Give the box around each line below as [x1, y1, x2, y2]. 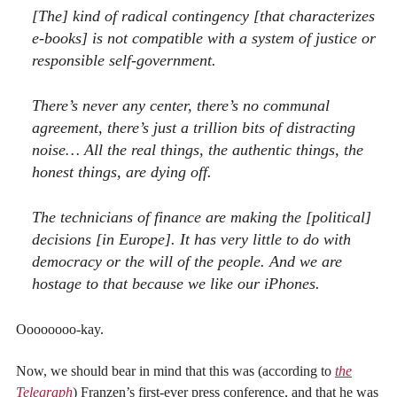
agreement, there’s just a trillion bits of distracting [32, 118, 356, 136]
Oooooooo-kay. [16, 322, 104, 338]
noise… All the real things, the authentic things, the [32, 140, 364, 159]
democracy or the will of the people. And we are [32, 252, 343, 270]
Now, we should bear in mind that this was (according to [16, 362, 335, 378]
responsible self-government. [32, 51, 217, 70]
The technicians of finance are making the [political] [32, 207, 372, 226]
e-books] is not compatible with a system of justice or [32, 29, 377, 48]
